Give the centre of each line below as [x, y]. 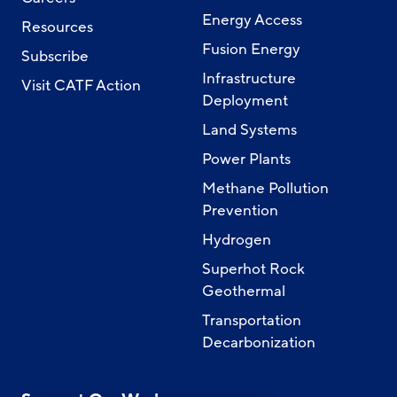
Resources [57, 27]
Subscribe [55, 57]
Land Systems [249, 130]
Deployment [245, 101]
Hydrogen [237, 240]
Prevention [240, 211]
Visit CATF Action [81, 86]
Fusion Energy [251, 50]
